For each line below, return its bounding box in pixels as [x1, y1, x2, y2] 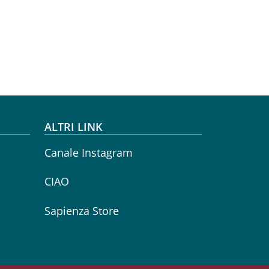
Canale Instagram [44, 145, 133, 160]
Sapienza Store [44, 203, 119, 218]
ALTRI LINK [44, 119, 102, 134]
